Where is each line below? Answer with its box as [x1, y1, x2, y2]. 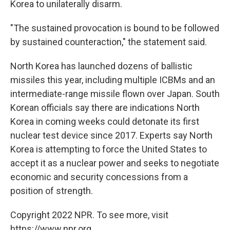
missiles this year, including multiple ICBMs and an [10, 74, 215, 85]
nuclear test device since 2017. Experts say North [10, 130, 213, 141]
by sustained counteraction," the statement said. [10, 36, 207, 47]
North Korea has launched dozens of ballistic [10, 61, 193, 71]
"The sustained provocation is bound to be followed [10, 23, 219, 33]
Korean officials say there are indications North [10, 102, 200, 113]
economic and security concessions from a [10, 171, 188, 182]
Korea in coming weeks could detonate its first [10, 116, 199, 127]
